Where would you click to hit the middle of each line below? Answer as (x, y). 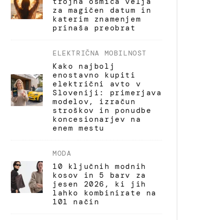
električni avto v (97, 84)
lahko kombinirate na (105, 193)
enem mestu (79, 128)
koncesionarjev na (97, 119)
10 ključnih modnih (99, 166)
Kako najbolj (84, 66)
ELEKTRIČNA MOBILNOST (100, 53)
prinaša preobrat (94, 28)
